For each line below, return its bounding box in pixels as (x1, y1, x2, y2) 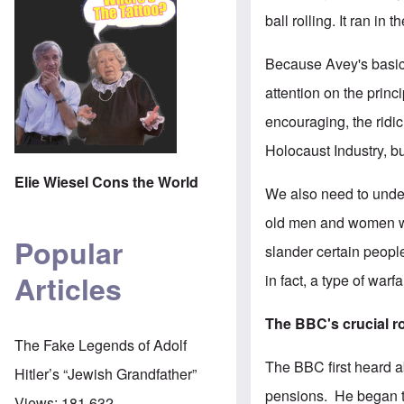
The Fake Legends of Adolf (14, 334, 187, 355)
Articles (14, 268, 122, 310)
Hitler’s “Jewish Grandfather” (14, 363, 197, 384)
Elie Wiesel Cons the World (14, 170, 198, 192)
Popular (14, 232, 123, 274)
